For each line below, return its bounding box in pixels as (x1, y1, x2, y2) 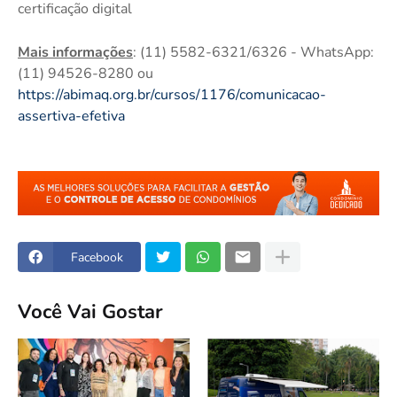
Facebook (71, 248, 123, 266)
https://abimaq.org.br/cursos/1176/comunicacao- (18, 85, 326, 105)
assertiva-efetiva (18, 106, 125, 127)
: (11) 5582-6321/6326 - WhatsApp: (133, 43, 374, 63)
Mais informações (18, 43, 133, 63)
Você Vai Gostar (18, 298, 163, 325)
